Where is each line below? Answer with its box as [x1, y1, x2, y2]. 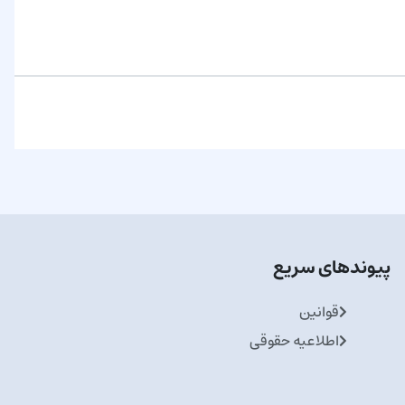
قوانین [299, 299, 339, 325]
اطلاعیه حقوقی [250, 328, 339, 354]
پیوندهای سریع [273, 252, 391, 285]
